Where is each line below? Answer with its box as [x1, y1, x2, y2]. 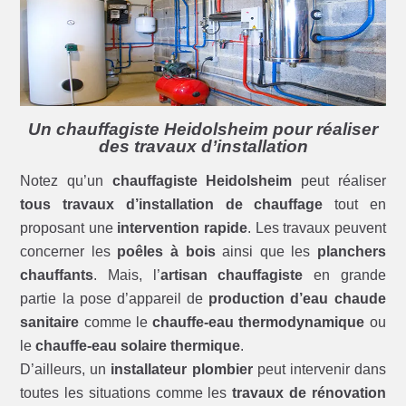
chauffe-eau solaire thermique [35, 338, 241, 354]
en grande [303, 267, 386, 284]
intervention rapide [117, 220, 247, 237]
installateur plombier [111, 362, 253, 378]
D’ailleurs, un [20, 362, 111, 378]
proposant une [20, 220, 118, 237]
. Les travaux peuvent [247, 220, 386, 237]
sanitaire [20, 314, 80, 331]
